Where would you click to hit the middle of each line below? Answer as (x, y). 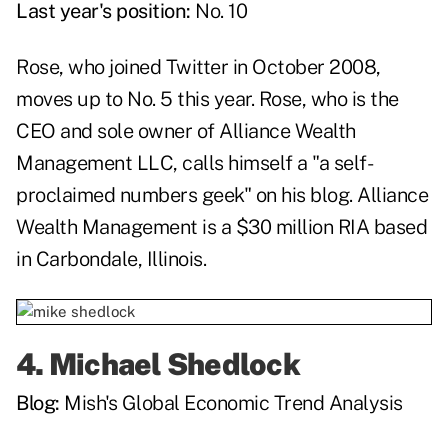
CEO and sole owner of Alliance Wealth (186, 131)
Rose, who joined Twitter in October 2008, (198, 67)
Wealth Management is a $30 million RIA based (221, 227)
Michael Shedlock (174, 364)
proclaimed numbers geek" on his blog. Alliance (222, 195)
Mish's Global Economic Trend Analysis (233, 403)
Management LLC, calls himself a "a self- (194, 163)
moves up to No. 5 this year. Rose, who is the (207, 99)
